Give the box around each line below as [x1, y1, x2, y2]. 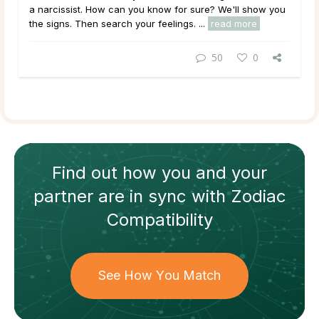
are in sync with [93, 185, 231, 206]
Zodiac [230, 185, 286, 206]
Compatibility [106, 209, 213, 230]
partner [33, 185, 93, 206]
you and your [162, 162, 267, 183]
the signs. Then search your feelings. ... [29, 18, 208, 30]
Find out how [52, 162, 162, 183]
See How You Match [98, 267, 221, 283]
